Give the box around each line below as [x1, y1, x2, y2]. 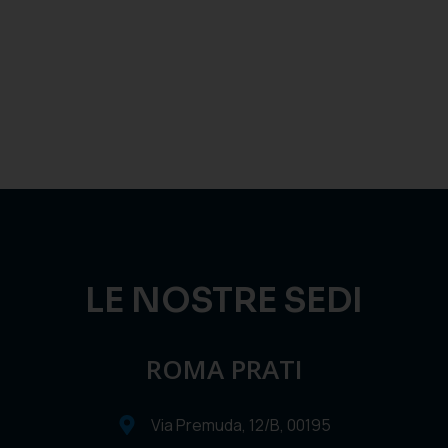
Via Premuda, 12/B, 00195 [151, 414, 331, 437]
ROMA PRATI [145, 351, 303, 388]
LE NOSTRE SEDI [85, 279, 363, 323]
